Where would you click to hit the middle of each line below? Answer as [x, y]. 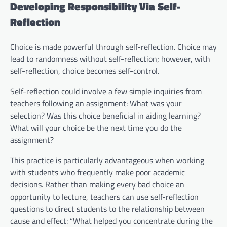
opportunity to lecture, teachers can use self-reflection [104, 197]
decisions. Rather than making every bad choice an [97, 185]
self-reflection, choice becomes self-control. [85, 71]
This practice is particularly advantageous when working [107, 160]
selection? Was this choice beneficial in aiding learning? [105, 116]
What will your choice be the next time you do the [96, 128]
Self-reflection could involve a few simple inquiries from [106, 91]
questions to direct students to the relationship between [107, 209]
